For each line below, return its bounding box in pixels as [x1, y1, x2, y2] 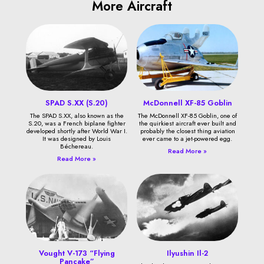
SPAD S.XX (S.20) [45, 97, 108, 109]
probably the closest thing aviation [140, 126, 235, 136]
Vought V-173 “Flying [38, 247, 115, 259]
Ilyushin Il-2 [167, 247, 208, 259]
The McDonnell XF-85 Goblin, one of [138, 111, 237, 121]
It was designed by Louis [42, 134, 111, 144]
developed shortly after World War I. [26, 126, 127, 136]
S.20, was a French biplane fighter [28, 118, 126, 128]
